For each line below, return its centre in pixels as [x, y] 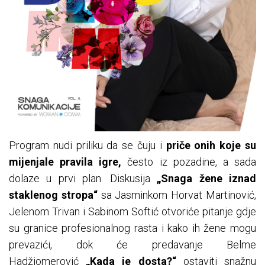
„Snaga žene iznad [203, 179]
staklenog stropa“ [53, 195]
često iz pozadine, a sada [189, 162]
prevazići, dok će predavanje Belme [132, 245]
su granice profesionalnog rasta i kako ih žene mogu [132, 228]
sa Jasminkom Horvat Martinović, [177, 195]
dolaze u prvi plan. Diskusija [80, 179]
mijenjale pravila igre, [65, 162]
